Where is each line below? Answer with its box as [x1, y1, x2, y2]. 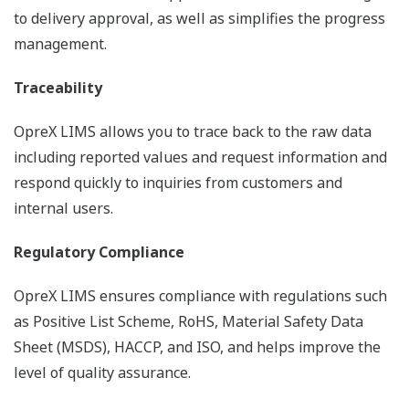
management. [14, 34, 107, 55]
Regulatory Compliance [14, 242, 184, 263]
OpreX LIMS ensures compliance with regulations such [14, 286, 387, 307]
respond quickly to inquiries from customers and [14, 173, 342, 194]
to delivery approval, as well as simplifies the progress [14, 8, 385, 29]
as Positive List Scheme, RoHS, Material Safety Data [14, 311, 363, 332]
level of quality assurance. [14, 362, 191, 383]
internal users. [14, 198, 113, 219]
